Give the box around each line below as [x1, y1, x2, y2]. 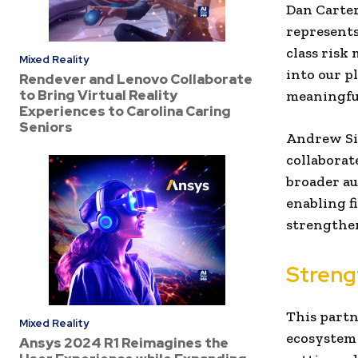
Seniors [19, 117, 73, 136]
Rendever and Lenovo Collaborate [19, 70, 253, 88]
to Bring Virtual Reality [19, 86, 177, 104]
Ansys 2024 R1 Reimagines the [19, 334, 229, 352]
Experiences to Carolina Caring [19, 101, 231, 120]
